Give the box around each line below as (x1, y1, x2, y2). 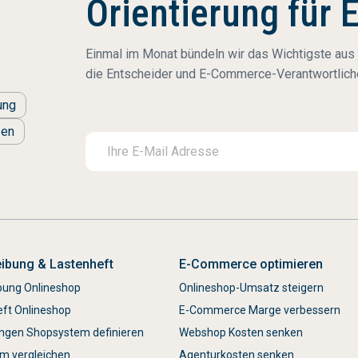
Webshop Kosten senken (179, 326, 303, 339)
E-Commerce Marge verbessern (179, 304, 340, 316)
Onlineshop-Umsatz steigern (179, 281, 324, 294)
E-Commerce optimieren (179, 257, 323, 272)
